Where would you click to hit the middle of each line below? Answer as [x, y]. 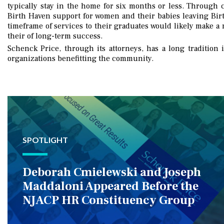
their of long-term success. [56, 36]
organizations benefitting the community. [81, 59]
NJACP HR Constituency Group [108, 200]
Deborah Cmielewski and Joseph [112, 172]
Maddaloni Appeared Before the [110, 186]
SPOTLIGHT [45, 139]
